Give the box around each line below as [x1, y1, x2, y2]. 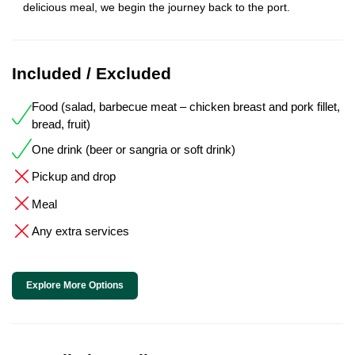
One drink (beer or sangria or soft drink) [32, 142, 235, 156]
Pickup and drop [32, 170, 116, 184]
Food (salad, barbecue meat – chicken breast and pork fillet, [32, 99, 340, 113]
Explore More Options [26, 280, 124, 292]
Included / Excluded [12, 63, 171, 82]
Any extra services [32, 224, 129, 239]
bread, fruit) [32, 116, 90, 131]
